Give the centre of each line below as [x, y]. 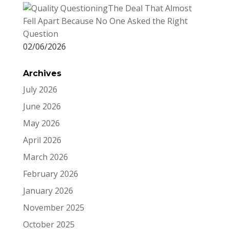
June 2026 [42, 106]
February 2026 [50, 174]
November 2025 [53, 208]
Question [40, 34]
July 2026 [40, 89]
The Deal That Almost [150, 8]
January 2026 [48, 191]
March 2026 [45, 157]
